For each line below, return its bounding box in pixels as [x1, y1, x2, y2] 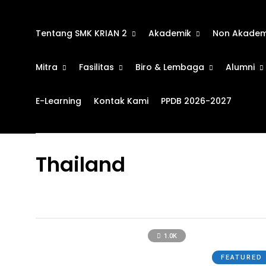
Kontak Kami [94, 95, 148, 107]
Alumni [226, 61, 255, 73]
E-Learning [36, 95, 81, 107]
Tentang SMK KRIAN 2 [36, 27, 127, 39]
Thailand [36, 150, 125, 179]
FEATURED [221, 254, 263, 261]
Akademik [148, 27, 191, 39]
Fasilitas [79, 61, 114, 73]
